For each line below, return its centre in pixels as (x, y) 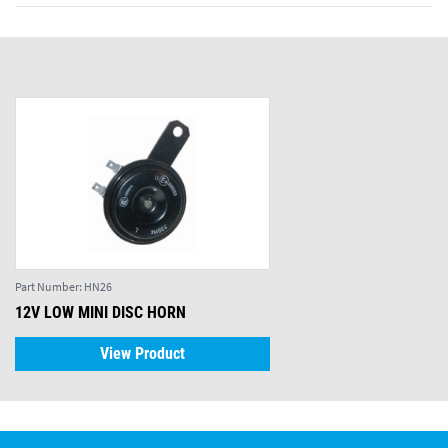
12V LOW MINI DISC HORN (100, 312)
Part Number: (49, 286)
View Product (142, 353)
